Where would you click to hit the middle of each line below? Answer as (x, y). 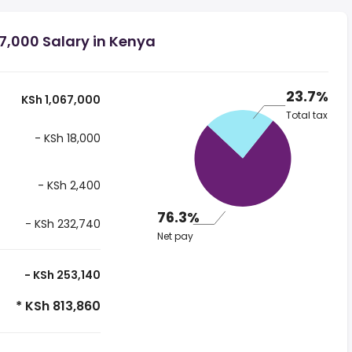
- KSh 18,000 (66, 138)
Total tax (306, 115)
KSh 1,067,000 (59, 100)
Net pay (175, 236)
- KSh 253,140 (61, 275)
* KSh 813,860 (56, 306)
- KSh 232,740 (61, 224)
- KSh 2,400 (67, 185)
